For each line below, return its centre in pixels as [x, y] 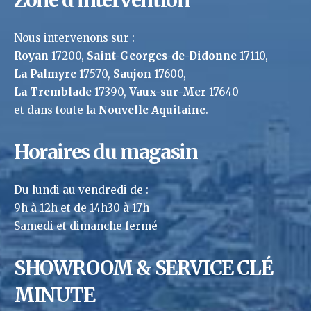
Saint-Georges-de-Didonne [162, 56]
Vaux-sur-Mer [168, 92]
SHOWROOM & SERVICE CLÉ [143, 268]
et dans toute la [56, 110]
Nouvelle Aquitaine [152, 110]
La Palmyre [45, 74]
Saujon [132, 74]
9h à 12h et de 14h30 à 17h [82, 208]
